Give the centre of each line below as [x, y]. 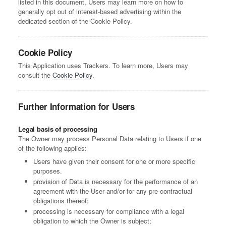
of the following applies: [52, 148]
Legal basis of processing [58, 129]
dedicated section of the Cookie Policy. [75, 21]
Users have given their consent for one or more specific [114, 161]
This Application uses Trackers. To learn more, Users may [103, 66]
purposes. [48, 171]
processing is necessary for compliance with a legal [109, 211]
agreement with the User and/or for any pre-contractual [113, 191]
